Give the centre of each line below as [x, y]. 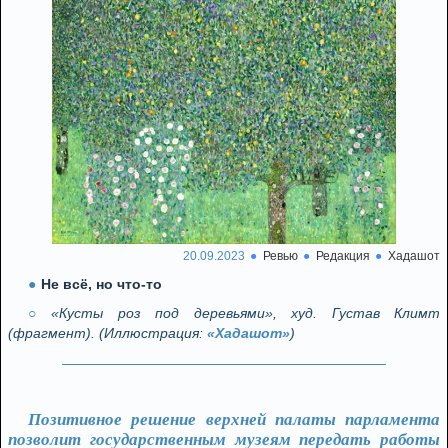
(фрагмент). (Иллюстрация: [107, 333]
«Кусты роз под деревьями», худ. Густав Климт [246, 313]
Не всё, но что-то [101, 284]
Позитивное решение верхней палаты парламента [234, 419]
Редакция [343, 256]
